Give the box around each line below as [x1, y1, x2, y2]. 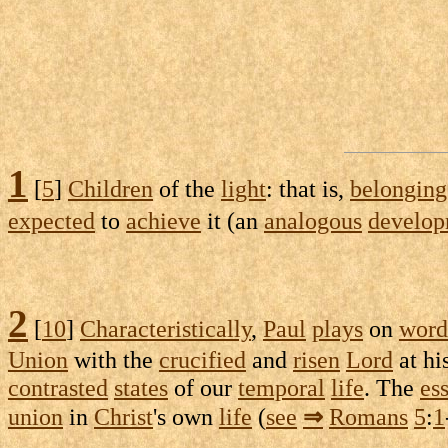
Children [68, 174, 153, 202]
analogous [264, 206, 362, 234]
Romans [329, 402, 408, 430]
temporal [238, 373, 325, 401]
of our [168, 373, 238, 401]
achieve [126, 206, 201, 234]
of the [153, 174, 221, 202]
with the [68, 345, 159, 373]
